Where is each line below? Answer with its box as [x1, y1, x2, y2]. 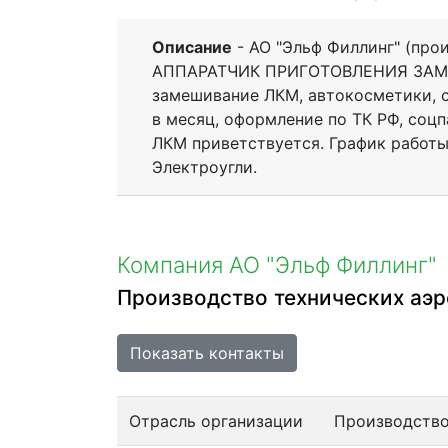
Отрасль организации [129, 410, 303, 431]
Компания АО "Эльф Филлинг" [117, 250, 437, 278]
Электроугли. [152, 156, 257, 177]
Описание [152, 36, 232, 57]
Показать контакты [130, 342, 284, 363]
